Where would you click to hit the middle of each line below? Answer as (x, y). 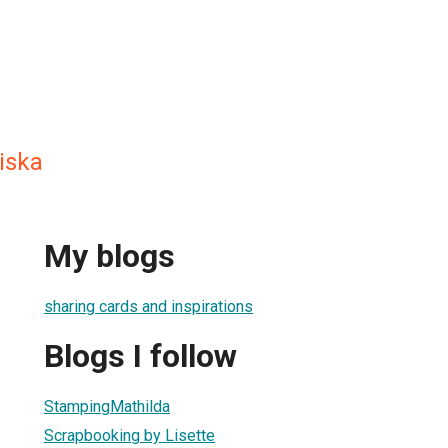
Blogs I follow (140, 356)
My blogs (109, 256)
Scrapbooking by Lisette (129, 435)
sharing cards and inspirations (148, 306)
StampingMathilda (107, 406)
